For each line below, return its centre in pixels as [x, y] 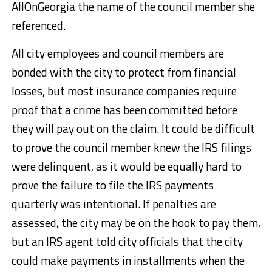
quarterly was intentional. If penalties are [114, 203]
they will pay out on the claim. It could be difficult [133, 128]
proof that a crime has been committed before [124, 109]
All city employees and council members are [117, 53]
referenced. [38, 25]
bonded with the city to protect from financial [124, 72]
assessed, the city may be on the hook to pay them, [136, 222]
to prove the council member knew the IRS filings [131, 147]
